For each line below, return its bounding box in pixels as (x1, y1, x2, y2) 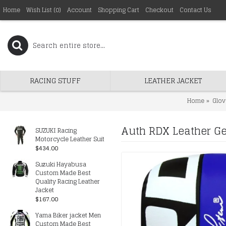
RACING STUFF (30, 74, 81, 87)
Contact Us (180, 5, 211, 15)
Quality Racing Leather (35, 176, 100, 187)
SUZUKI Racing (35, 125, 77, 136)
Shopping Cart (98, 5, 139, 15)
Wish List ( (26, 5, 55, 15)
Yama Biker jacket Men (35, 210, 101, 220)
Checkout (145, 5, 174, 15)
